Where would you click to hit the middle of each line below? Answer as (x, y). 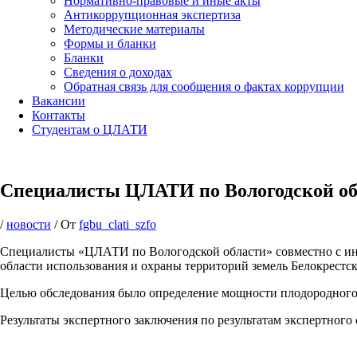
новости (29, 224)
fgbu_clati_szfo (118, 224)
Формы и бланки (110, 43)
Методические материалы (134, 29)
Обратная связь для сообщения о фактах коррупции (204, 86)
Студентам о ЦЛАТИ (90, 129)
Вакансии (59, 101)
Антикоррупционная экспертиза (152, 15)
